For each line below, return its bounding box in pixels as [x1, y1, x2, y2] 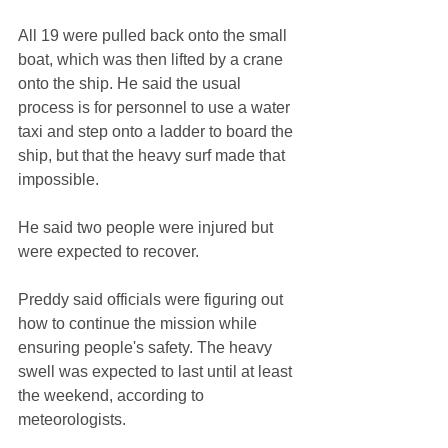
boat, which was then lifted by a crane [18, 51, 287, 69]
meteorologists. [18, 411, 126, 429]
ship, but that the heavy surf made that [18, 147, 289, 165]
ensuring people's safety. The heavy [18, 339, 276, 357]
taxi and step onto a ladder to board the [18, 123, 297, 141]
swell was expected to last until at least [18, 363, 296, 381]
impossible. [18, 171, 99, 189]
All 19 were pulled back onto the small [18, 27, 291, 45]
